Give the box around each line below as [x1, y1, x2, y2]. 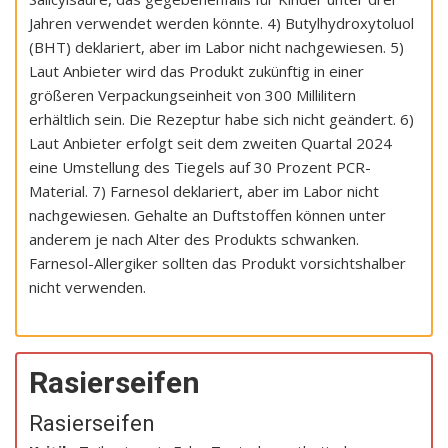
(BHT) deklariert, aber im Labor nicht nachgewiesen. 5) [29, 37, 404, 58]
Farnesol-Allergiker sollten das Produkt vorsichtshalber [29, 253, 406, 274]
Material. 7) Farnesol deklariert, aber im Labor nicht [29, 181, 379, 202]
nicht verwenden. [29, 277, 146, 298]
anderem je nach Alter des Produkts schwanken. [29, 229, 359, 250]
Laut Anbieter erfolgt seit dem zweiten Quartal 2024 [29, 133, 392, 154]
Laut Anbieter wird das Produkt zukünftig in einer [29, 61, 364, 82]
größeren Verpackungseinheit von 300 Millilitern [29, 85, 356, 106]
